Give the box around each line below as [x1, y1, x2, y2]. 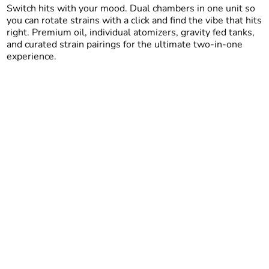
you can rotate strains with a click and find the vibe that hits [6, 14, 262, 27]
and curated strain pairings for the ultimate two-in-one [6, 38, 243, 51]
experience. [6, 50, 56, 63]
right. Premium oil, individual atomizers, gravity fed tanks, [6, 26, 255, 39]
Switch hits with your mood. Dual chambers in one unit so [6, 2, 255, 15]
